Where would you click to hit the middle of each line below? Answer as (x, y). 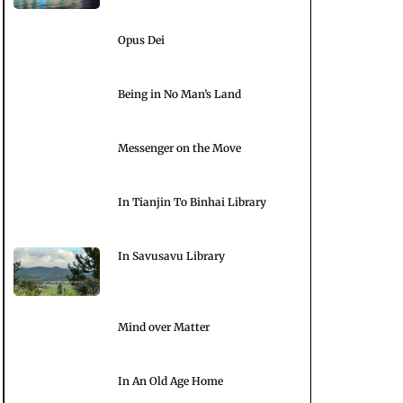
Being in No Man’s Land (179, 94)
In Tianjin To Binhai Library (192, 202)
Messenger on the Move (179, 148)
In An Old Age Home (170, 381)
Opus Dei (141, 40)
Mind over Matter (164, 327)
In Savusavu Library (171, 256)
